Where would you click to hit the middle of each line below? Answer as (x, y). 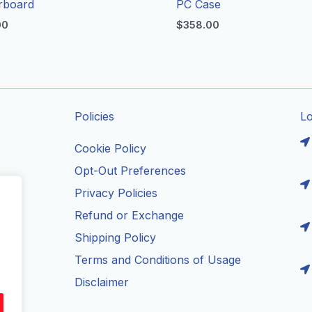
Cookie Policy (111, 149)
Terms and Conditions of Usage (158, 260)
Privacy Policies (116, 193)
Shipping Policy (116, 238)
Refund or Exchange (130, 216)
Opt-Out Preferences (131, 171)
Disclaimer (102, 282)
